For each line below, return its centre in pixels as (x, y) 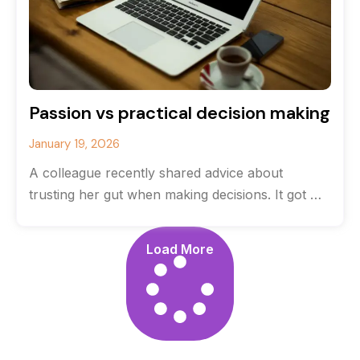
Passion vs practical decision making (180, 113)
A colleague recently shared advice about (156, 173)
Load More (180, 249)
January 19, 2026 (74, 144)
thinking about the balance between (138, 216)
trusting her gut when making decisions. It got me (179, 194)
